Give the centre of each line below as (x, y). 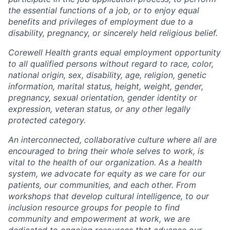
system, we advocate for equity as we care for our (107, 173)
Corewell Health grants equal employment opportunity (114, 52)
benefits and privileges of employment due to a (101, 21)
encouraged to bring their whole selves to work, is (106, 151)
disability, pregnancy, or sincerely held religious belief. (113, 33)
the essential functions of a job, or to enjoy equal (104, 10)
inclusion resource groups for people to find (94, 207)
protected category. (47, 120)
